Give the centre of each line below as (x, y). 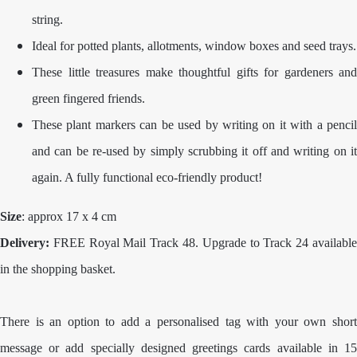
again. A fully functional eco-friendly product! (147, 177)
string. (47, 20)
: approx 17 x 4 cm (69, 216)
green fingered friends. (88, 98)
